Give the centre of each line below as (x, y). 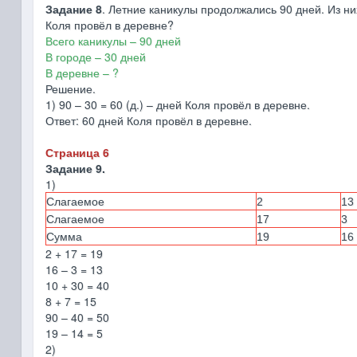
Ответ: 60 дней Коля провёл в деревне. (148, 120)
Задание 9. (75, 168)
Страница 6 (77, 152)
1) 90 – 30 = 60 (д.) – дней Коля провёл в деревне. (177, 104)
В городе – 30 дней (95, 57)
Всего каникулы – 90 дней (113, 41)
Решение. (70, 88)
